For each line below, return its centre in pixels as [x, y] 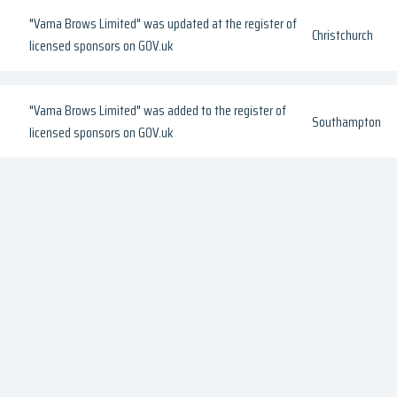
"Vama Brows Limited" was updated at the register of [163, 24]
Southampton [346, 121]
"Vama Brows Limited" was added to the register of [158, 111]
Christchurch [343, 35]
